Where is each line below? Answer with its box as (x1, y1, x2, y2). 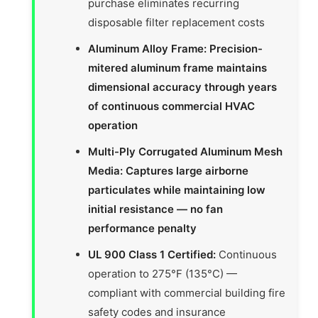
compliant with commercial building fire (88, 285, 286, 300)
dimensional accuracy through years (88, 79, 278, 94)
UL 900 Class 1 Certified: (88, 247, 216, 261)
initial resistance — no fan (88, 202, 224, 216)
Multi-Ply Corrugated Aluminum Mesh (88, 144, 283, 158)
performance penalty (88, 221, 197, 235)
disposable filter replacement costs (88, 15, 265, 29)
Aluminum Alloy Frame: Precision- (88, 41, 263, 55)
